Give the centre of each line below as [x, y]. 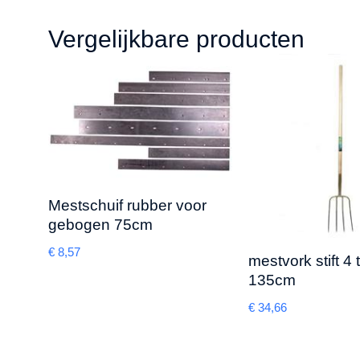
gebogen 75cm [100, 225]
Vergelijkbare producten [176, 39]
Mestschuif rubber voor [127, 206]
